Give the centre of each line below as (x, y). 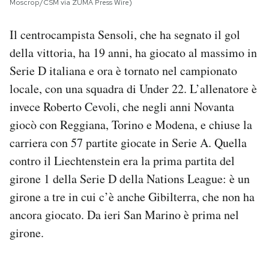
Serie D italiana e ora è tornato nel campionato (123, 70)
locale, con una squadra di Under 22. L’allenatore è (133, 88)
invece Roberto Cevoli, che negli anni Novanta (122, 106)
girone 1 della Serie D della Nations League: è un (130, 178)
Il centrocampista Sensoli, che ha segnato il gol (125, 34)
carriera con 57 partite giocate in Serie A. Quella (128, 142)
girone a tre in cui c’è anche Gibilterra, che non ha (132, 196)
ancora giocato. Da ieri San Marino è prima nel (124, 214)
